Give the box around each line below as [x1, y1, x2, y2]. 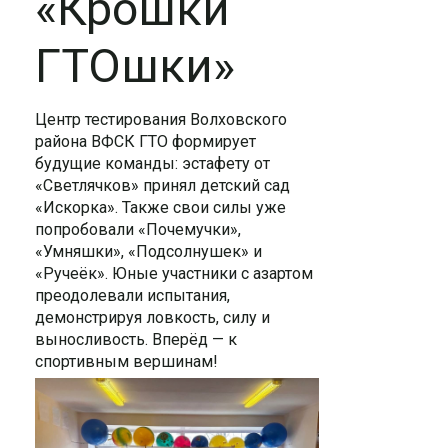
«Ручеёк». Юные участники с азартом [35, 264, 313, 283]
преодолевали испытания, [35, 286, 230, 305]
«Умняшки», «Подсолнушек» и [35, 242, 262, 261]
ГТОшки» [35, 38, 235, 93]
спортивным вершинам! [35, 352, 218, 371]
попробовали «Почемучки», [35, 220, 241, 239]
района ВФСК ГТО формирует [35, 132, 256, 151]
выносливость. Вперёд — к [35, 330, 237, 349]
